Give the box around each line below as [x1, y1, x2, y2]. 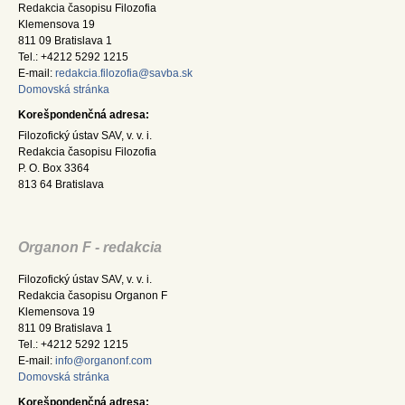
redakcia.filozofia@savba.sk [55, 67, 193, 80]
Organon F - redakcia [18, 240, 162, 256]
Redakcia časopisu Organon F [18, 289, 167, 303]
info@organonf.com [55, 354, 152, 368]
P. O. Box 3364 [18, 161, 89, 174]
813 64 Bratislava [18, 177, 104, 191]
